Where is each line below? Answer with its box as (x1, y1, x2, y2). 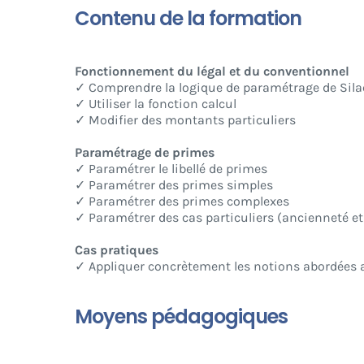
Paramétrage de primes (74, 145, 214, 161)
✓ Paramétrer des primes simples (74, 177, 273, 193)
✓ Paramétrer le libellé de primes (74, 161, 267, 177)
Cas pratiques (74, 242, 158, 258)
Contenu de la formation (74, 5, 301, 32)
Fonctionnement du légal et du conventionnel (74, 63, 349, 80)
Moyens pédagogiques (74, 303, 288, 331)
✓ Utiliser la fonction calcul (74, 96, 236, 112)
